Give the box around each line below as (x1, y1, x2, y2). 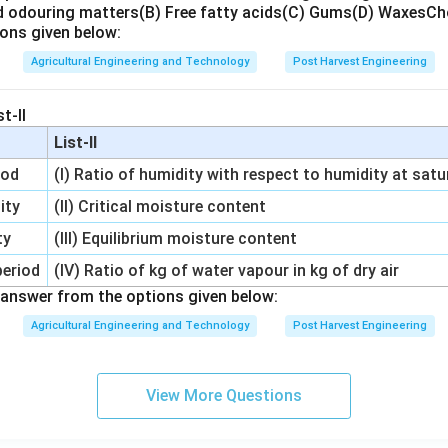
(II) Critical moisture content (54, 197, 267, 216)
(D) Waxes (352, 3, 426, 22)
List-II (54, 133, 98, 152)
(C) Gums (282, 3, 352, 22)
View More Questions (146, 386, 302, 405)
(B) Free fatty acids (139, 3, 282, 22)
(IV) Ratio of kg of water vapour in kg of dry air (54, 261, 400, 280)
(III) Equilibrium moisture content (54, 229, 298, 248)
